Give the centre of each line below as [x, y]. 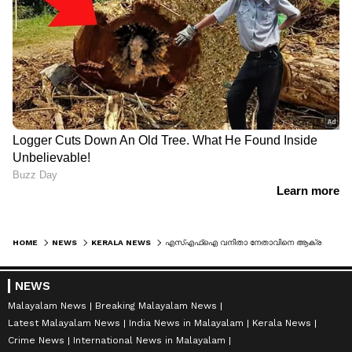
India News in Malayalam [186, 323]
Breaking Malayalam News [156, 306]
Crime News [36, 341]
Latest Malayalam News [64, 323]
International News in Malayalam [149, 341]
